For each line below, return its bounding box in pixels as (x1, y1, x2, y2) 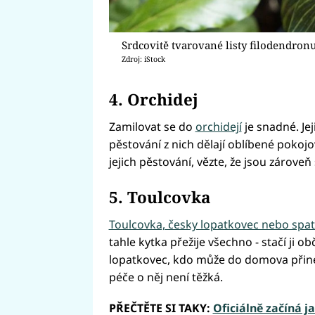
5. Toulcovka (108, 186, 210, 208)
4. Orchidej (108, 89, 198, 111)
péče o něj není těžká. (108, 269, 223, 285)
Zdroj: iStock (122, 54, 166, 65)
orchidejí (195, 119, 242, 135)
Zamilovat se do (108, 119, 195, 135)
